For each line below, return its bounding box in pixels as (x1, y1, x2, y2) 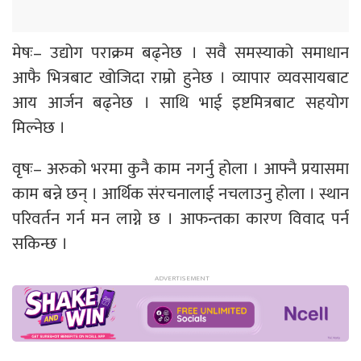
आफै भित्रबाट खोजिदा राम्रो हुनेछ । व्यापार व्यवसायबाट (12, 63, 349, 92)
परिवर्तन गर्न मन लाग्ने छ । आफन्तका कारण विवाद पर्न (12, 204, 349, 233)
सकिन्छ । (12, 229, 68, 258)
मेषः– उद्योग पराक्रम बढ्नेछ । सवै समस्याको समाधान (12, 38, 349, 67)
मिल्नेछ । (12, 113, 65, 142)
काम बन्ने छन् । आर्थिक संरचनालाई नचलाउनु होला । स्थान (12, 179, 349, 208)
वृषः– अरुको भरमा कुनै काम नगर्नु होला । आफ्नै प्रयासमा (12, 154, 349, 183)
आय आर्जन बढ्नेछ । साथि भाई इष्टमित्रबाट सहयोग (12, 88, 349, 117)
